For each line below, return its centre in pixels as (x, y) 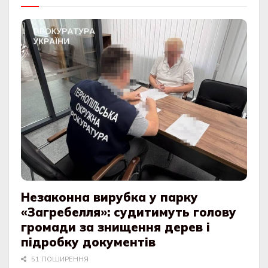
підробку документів (89, 242)
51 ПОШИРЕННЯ (59, 259)
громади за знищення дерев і (116, 227)
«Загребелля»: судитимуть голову (129, 212)
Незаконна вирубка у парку (110, 197)
